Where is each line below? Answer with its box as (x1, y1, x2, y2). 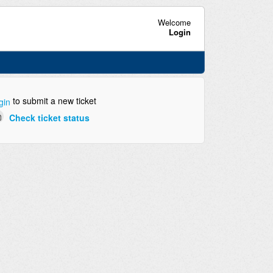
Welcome (157, 16, 191, 28)
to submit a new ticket (10, 94, 96, 107)
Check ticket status (9, 111, 90, 124)
